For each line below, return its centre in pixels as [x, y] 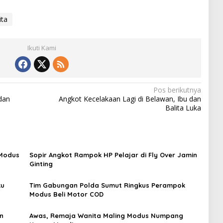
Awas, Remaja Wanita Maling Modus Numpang [106, 216]
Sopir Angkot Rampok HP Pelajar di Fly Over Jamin [113, 155]
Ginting [41, 164]
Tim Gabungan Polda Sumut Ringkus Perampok [107, 185]
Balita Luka [183, 108]
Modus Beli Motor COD [66, 194]
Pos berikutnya [177, 90]
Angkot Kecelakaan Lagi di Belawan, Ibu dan [130, 99]
